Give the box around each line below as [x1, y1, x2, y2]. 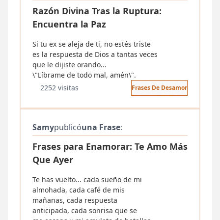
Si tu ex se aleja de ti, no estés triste [32, 39, 151, 49]
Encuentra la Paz [32, 18, 106, 30]
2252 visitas [40, 83, 79, 92]
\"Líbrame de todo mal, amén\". [32, 70, 136, 80]
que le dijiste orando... [32, 60, 107, 69]
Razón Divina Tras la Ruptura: [32, 5, 162, 17]
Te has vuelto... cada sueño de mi [32, 175, 142, 184]
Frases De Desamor [132, 83, 187, 92]
